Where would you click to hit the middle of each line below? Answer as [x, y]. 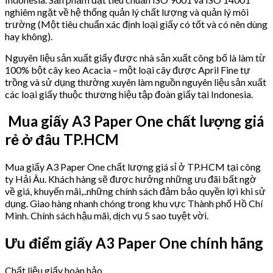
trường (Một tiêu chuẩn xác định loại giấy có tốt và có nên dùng [136, 24]
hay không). [29, 36]
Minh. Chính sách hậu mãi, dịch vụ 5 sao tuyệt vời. [107, 216]
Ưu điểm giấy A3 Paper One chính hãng [134, 243]
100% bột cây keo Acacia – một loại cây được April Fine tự [128, 69]
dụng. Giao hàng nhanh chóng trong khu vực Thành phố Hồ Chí [134, 204]
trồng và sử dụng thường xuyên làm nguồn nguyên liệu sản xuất [136, 82]
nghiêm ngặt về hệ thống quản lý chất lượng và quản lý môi [127, 12]
